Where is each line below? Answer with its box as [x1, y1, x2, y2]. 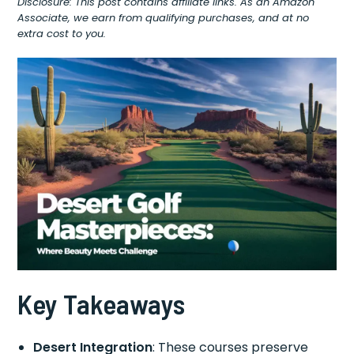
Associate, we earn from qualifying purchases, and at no [17, 10, 310, 25]
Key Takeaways [17, 286, 186, 320]
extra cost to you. [17, 26, 107, 41]
